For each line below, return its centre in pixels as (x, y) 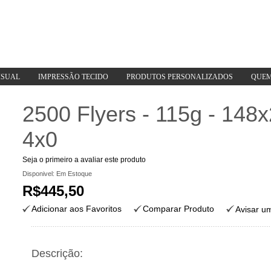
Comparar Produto (179, 208)
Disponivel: (40, 173)
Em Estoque (74, 173)
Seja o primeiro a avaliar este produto (84, 159)
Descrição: (57, 253)
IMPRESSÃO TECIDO (73, 77)
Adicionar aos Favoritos (77, 208)
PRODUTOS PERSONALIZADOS (180, 77)
